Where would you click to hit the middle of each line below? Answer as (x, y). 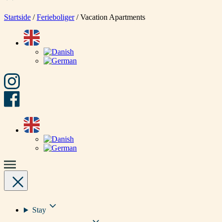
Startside (17, 17)
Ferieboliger (55, 17)
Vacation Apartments (113, 17)
